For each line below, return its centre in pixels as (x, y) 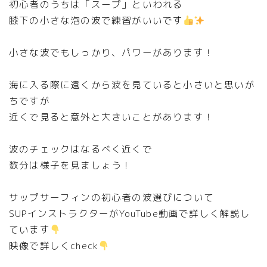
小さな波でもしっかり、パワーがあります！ (111, 53)
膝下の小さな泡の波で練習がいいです (96, 21)
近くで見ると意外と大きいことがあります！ (111, 117)
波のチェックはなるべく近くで (81, 149)
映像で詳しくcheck (54, 246)
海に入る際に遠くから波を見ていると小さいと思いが (132, 85)
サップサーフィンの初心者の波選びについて (111, 198)
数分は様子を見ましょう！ (71, 165)
